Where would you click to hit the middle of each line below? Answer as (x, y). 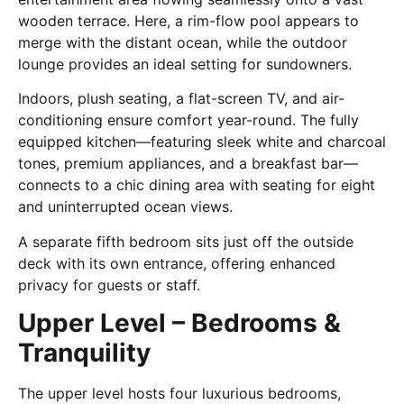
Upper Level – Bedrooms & (179, 323)
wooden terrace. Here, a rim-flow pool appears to (188, 20)
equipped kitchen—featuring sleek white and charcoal (202, 142)
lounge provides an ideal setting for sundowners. (185, 64)
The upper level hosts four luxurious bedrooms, (179, 393)
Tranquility (84, 353)
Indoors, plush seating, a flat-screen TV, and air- (181, 99)
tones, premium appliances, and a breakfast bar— (188, 164)
